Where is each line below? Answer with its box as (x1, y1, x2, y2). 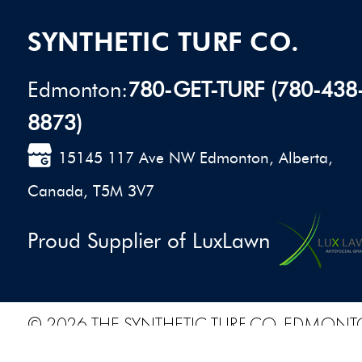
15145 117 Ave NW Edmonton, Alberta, (57, 148, 333, 167)
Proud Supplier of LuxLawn (27, 227, 270, 254)
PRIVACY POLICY (27, 337, 148, 356)
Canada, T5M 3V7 (27, 181, 154, 200)
